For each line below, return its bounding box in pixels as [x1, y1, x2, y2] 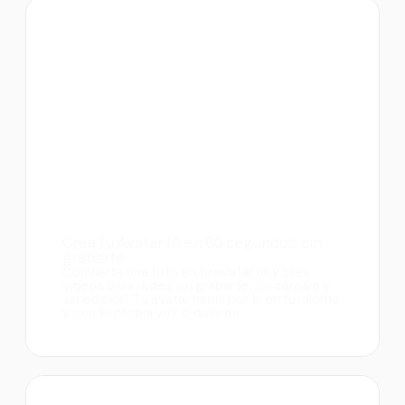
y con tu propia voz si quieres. [62, 305, 242, 320]
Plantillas [36, 362, 83, 374]
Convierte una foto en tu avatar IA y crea [62, 264, 310, 279]
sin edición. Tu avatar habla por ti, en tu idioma [62, 291, 339, 306]
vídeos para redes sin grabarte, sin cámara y [62, 278, 330, 293]
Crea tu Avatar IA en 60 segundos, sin [62, 233, 322, 250]
